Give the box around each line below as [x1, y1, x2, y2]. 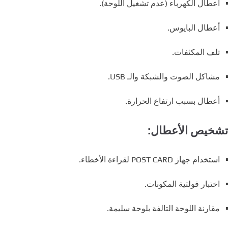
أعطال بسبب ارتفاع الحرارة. [125, 96, 220, 106]
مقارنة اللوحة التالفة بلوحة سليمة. [106, 203, 220, 213]
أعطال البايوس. [167, 23, 220, 33]
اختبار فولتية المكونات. [144, 179, 220, 189]
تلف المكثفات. [172, 47, 220, 57]
